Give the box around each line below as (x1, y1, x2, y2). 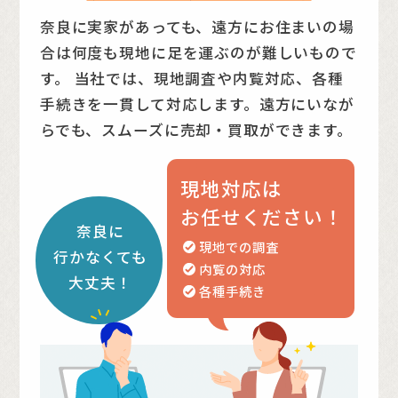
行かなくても (52, 245, 147, 267)
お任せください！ (180, 203, 345, 231)
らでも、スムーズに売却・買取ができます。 (39, 119, 353, 141)
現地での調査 (198, 236, 279, 256)
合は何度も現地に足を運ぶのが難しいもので (39, 42, 357, 64)
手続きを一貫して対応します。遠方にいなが (39, 93, 354, 115)
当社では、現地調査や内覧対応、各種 (69, 68, 344, 90)
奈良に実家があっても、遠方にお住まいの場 (39, 16, 354, 38)
